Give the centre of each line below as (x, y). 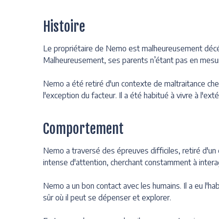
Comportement (83, 129)
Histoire (64, 26)
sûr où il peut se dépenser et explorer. (107, 197)
